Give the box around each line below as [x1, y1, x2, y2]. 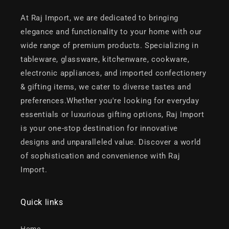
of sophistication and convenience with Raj [20, 151, 180, 161]
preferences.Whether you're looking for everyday [20, 96, 199, 106]
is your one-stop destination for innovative [20, 124, 178, 133]
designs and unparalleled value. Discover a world [20, 138, 201, 147]
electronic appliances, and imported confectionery [20, 68, 207, 78]
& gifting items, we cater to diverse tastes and [20, 82, 191, 92]
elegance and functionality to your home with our [20, 27, 202, 37]
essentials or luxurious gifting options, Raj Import [20, 110, 204, 120]
